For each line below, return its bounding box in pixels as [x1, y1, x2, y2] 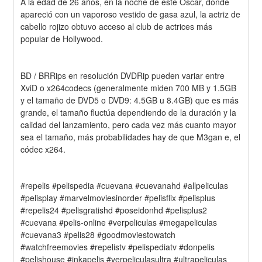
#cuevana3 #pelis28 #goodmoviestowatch [20, 229, 176, 241]
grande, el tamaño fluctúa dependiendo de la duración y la [20, 106, 237, 118]
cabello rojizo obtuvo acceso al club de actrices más [20, 20, 213, 32]
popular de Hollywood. [20, 32, 104, 44]
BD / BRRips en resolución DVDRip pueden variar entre [20, 69, 225, 81]
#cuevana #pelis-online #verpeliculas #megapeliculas [20, 216, 218, 229]
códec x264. [20, 143, 66, 155]
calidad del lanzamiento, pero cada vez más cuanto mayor [20, 118, 237, 130]
